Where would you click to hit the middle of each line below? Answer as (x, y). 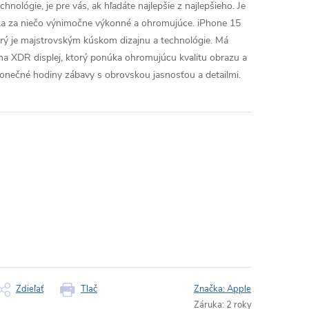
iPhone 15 (219, 23)
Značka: (210, 289)
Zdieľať (30, 289)
